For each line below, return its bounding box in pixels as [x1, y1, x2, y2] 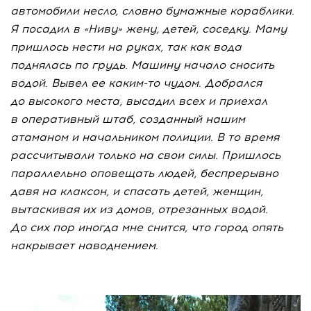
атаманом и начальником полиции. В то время [10, 131, 279, 144]
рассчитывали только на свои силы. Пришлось [10, 149, 280, 162]
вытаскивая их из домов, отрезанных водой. [10, 203, 268, 216]
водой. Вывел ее [10, 76, 108, 90]
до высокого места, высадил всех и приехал [10, 94, 267, 108]
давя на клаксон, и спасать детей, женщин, [10, 185, 263, 198]
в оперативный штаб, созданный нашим [10, 112, 245, 126]
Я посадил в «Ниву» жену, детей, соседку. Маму [10, 22, 287, 35]
